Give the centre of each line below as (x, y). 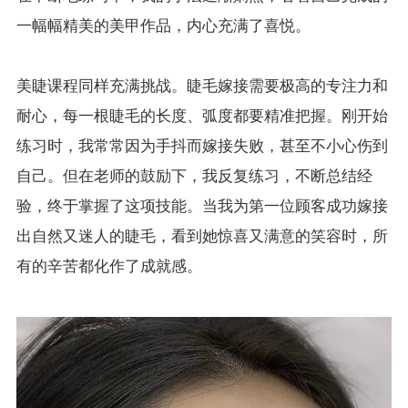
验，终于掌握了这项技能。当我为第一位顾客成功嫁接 (202, 206)
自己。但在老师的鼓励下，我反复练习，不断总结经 (194, 176)
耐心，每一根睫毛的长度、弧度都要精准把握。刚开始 (202, 116)
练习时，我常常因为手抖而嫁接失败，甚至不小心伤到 (202, 146)
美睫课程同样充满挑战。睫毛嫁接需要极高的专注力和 (202, 86)
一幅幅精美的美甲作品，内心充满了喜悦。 (163, 25)
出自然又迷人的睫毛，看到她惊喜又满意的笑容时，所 (202, 236)
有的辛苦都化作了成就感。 (109, 266)
